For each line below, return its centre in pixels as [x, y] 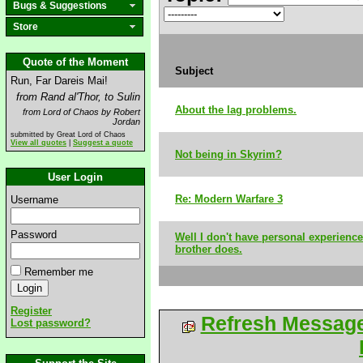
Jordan [126, 122]
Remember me [59, 272]
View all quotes [38, 143]
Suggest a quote [103, 143]
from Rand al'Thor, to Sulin [78, 97]
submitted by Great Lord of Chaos [68, 135]
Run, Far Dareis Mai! [59, 81]
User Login [75, 177]
